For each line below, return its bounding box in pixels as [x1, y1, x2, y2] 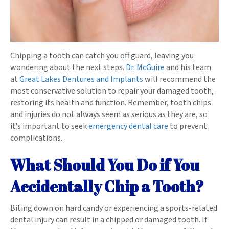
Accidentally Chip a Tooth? [10, 175, 204, 197]
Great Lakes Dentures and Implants [18, 73, 143, 85]
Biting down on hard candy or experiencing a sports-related [10, 202, 217, 214]
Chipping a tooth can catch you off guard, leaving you [10, 50, 194, 61]
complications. [10, 132, 64, 144]
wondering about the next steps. [10, 61, 126, 73]
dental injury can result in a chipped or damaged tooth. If [10, 214, 207, 225]
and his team [165, 61, 211, 73]
